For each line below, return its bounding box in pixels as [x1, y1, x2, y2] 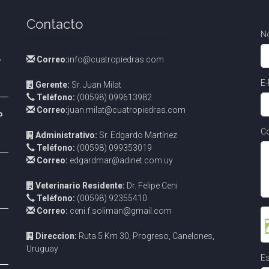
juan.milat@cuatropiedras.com [68, 105, 186, 115]
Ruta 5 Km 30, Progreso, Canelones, [77, 231, 214, 241]
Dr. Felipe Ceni [125, 181, 178, 190]
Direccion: [35, 231, 77, 241]
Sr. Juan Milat [70, 80, 121, 89]
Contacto [26, 16, 83, 32]
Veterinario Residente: [35, 181, 125, 190]
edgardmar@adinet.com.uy [68, 156, 173, 165]
